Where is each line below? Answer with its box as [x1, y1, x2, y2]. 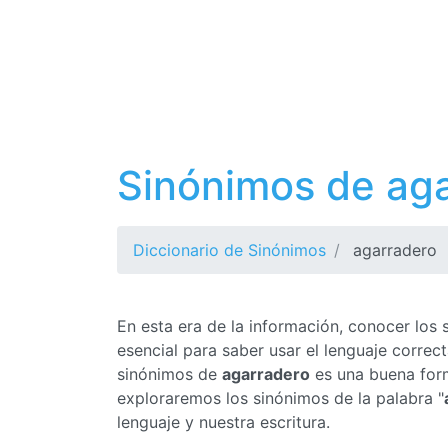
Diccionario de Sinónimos [133, 240, 326, 260]
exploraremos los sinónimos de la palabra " [117, 388, 444, 408]
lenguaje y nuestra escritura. [117, 412, 330, 432]
